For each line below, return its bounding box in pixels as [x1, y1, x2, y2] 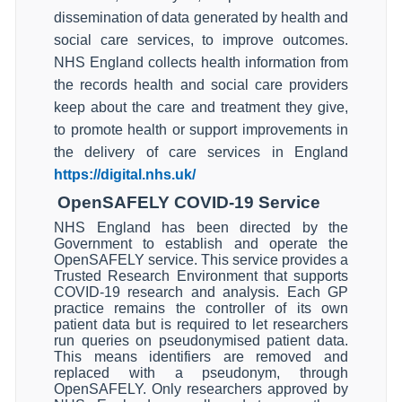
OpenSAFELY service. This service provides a [54, 252, 348, 267]
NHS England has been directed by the [54, 220, 348, 235]
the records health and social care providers [54, 77, 348, 92]
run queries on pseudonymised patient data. [54, 333, 348, 348]
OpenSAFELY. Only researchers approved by [54, 381, 348, 397]
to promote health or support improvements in [54, 122, 348, 137]
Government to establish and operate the [54, 236, 348, 251]
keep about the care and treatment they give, [54, 100, 348, 115]
